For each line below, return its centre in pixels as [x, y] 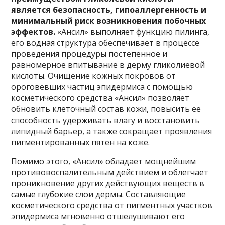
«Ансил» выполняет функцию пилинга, [133, 32]
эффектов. [33, 32]
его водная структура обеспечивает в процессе [105, 43]
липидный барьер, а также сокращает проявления [112, 131]
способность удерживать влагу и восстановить [106, 120]
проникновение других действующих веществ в [108, 184]
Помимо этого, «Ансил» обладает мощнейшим [104, 161]
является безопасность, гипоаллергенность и [109, 10]
